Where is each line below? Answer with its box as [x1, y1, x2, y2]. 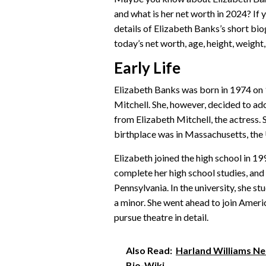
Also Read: [126, 244, 172, 256]
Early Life [114, 58, 180, 77]
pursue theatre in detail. [114, 211, 208, 223]
